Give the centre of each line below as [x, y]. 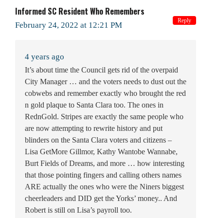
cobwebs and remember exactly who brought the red [105, 93]
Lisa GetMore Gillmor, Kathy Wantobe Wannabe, [101, 151]
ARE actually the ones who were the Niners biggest [104, 186]
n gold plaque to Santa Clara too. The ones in [94, 105]
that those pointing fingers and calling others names [103, 175]
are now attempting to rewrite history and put [94, 128]
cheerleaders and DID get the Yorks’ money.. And [101, 198]
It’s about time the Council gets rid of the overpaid [101, 70]
